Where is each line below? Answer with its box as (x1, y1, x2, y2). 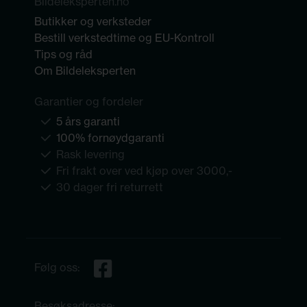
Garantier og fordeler (34, 95, 143, 108)
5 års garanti (56, 114, 120, 128)
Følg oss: (34, 260, 83, 274)
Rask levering (56, 147, 125, 161)
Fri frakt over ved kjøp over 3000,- (56, 164, 232, 177)
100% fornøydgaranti (56, 131, 164, 145)
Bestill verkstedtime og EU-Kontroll (34, 31, 214, 45)
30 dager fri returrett (56, 180, 163, 194)
